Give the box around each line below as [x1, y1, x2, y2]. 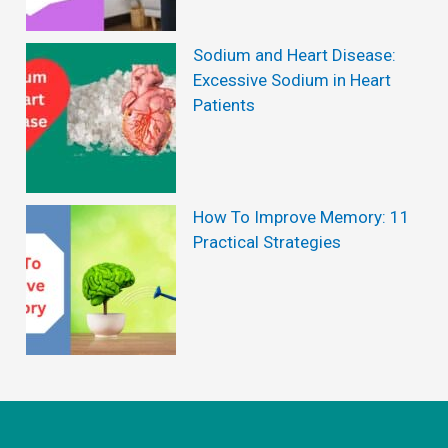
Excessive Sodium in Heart [193, 69, 392, 90]
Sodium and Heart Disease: [193, 44, 397, 65]
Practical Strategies [193, 231, 342, 252]
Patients [193, 94, 256, 115]
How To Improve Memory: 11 [193, 206, 411, 227]
